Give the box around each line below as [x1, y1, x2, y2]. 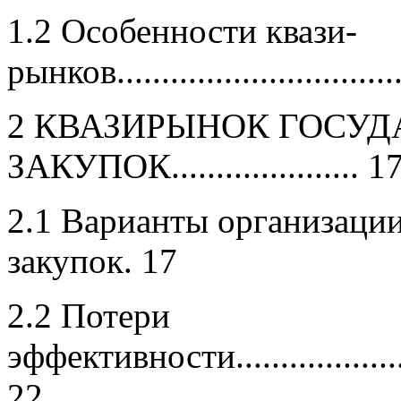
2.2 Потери [7, 295, 170, 335]
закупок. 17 [7, 241, 177, 280]
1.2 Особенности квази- [7, 11, 357, 50]
